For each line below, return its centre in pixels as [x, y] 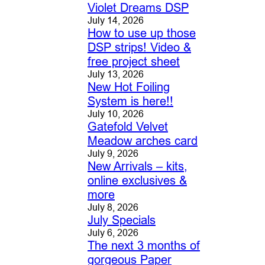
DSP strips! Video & [139, 47]
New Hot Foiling [128, 87]
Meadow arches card [142, 141]
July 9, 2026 [113, 153]
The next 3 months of [143, 245]
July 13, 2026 [115, 74]
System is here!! [130, 101]
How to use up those [141, 33]
